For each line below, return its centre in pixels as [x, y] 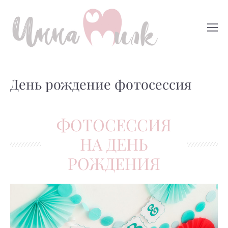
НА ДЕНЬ [114, 144]
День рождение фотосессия [101, 84]
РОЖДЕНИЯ [114, 164]
